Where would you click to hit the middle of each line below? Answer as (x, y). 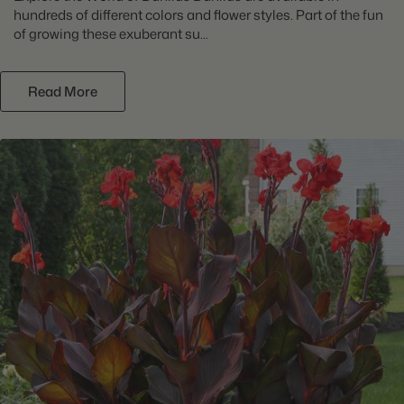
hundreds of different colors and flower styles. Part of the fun (198, 14)
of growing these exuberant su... (111, 33)
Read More (63, 91)
